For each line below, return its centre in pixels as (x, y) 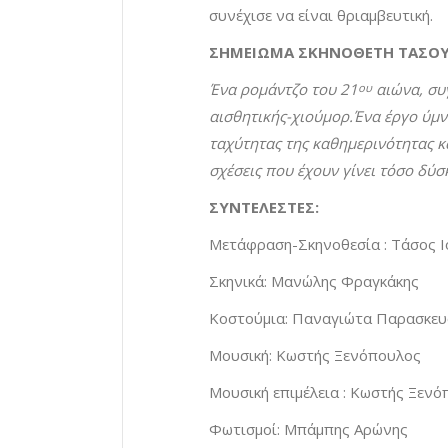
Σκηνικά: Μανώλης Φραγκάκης (314, 281)
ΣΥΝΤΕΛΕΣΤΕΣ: (264, 207)
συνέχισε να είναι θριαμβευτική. (321, 15)
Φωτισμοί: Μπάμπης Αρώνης (310, 429)
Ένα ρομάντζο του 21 (283, 89)
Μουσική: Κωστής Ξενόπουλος (315, 355)
